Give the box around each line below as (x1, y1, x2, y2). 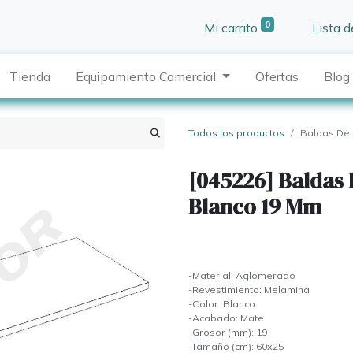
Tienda (9, 69, 51, 85)
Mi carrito (204, 19, 258, 35)
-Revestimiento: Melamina (188, 284, 310, 296)
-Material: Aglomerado (188, 269, 295, 282)
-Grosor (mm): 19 (188, 326, 267, 339)
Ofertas (255, 69, 299, 85)
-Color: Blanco (188, 298, 255, 310)
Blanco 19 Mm (188, 192, 321, 222)
